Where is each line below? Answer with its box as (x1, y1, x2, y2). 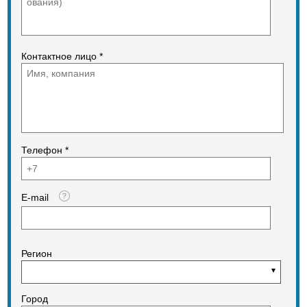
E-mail (21, 192, 49, 203)
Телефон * (21, 145, 69, 156)
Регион (21, 248, 52, 259)
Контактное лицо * (21, 51, 103, 62)
